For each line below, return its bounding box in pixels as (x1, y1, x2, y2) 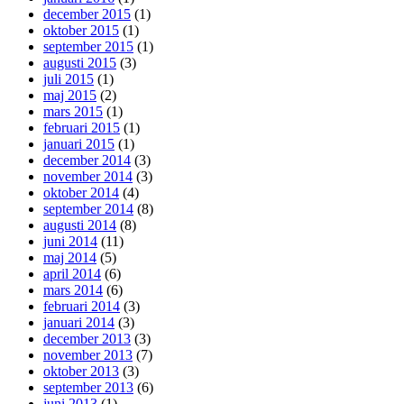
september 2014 (43, 201, 133, 217)
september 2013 (43, 380, 133, 396)
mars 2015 (43, 104, 103, 120)
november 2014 (43, 169, 133, 185)
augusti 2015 (43, 55, 116, 71)
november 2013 (43, 347, 133, 363)
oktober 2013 (43, 363, 119, 380)
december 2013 (43, 331, 131, 347)
